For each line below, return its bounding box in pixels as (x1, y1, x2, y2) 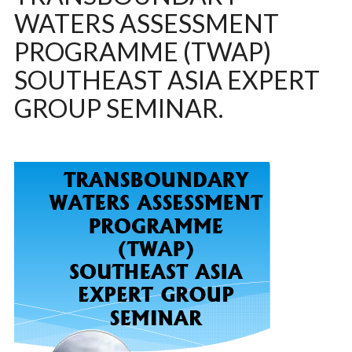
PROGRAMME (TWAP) (13, 36, 271, 67)
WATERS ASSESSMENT (13, 8, 279, 38)
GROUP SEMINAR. (13, 93, 223, 123)
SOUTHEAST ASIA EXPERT (13, 64, 320, 95)
